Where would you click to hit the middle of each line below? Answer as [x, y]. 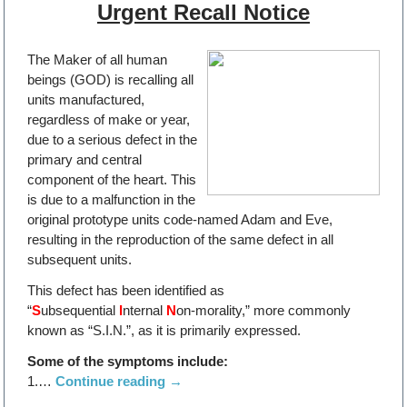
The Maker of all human [98, 59]
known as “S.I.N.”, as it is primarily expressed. [164, 330]
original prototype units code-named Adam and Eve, [180, 219]
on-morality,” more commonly [264, 310]
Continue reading [113, 381]
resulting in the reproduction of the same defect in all [181, 239]
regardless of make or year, [109, 119]
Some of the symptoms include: [128, 361]
